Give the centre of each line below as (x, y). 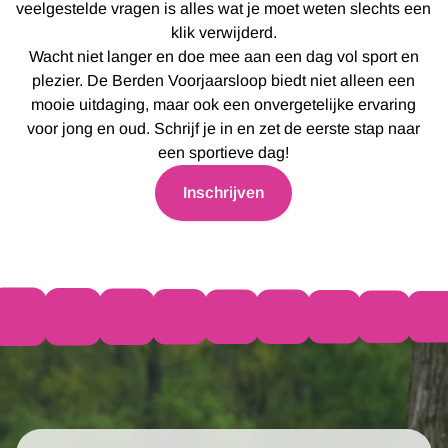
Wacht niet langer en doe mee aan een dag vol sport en (223, 56)
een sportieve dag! (224, 152)
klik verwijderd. (223, 32)
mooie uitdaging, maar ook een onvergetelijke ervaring (224, 104)
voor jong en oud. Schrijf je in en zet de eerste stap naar (224, 128)
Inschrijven (224, 192)
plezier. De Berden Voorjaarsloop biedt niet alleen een (224, 80)
